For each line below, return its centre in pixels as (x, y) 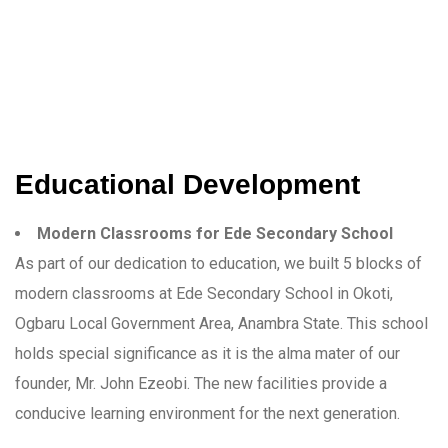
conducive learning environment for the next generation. (207, 413)
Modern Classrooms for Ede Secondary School (215, 233)
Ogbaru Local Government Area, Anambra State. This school (221, 323)
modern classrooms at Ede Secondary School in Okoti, (204, 293)
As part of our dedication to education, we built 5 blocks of (218, 263)
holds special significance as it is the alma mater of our (207, 353)
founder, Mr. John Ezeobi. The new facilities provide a (201, 383)
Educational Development (187, 184)
